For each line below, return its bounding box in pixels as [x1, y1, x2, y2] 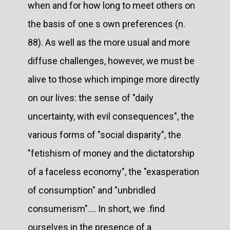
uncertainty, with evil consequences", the [28, 110, 194, 122]
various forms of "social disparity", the [28, 129, 181, 140]
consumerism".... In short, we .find [28, 203, 165, 214]
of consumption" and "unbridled [28, 184, 156, 196]
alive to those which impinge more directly [28, 73, 200, 85]
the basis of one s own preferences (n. [28, 18, 185, 29]
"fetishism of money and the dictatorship [28, 147, 195, 159]
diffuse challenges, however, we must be [28, 55, 195, 66]
